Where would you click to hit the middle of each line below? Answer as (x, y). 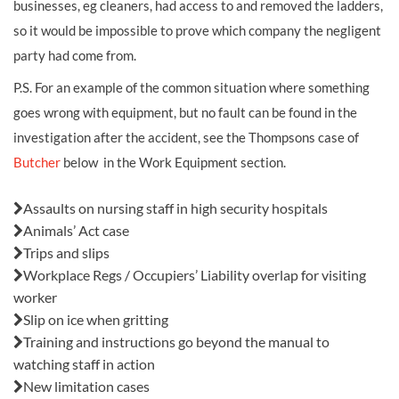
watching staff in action (84, 364)
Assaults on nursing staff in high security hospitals (175, 208)
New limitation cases (86, 386)
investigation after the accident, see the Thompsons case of (186, 137)
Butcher (37, 162)
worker (35, 297)
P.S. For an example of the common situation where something (191, 87)
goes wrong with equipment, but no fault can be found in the (185, 112)
